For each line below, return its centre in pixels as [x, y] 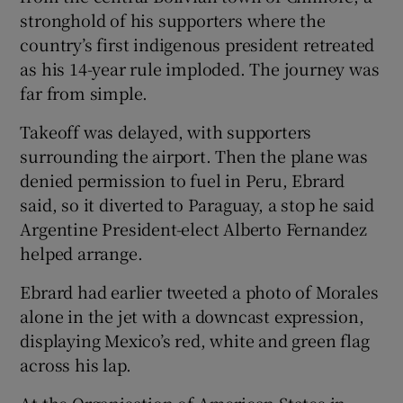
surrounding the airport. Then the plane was [194, 155]
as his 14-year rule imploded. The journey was [200, 68]
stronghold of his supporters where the [173, 19]
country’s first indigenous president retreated [197, 44]
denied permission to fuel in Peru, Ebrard [183, 179]
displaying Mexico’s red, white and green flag [195, 340]
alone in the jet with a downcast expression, [192, 315]
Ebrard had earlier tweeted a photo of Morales [199, 291]
